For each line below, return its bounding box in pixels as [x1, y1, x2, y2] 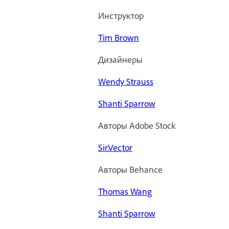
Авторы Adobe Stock [98, 120, 175, 131]
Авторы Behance [98, 164, 163, 175]
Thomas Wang [98, 186, 152, 197]
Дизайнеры [98, 54, 143, 65]
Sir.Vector [98, 142, 132, 153]
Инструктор [98, 10, 144, 21]
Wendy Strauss [98, 76, 153, 87]
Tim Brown [98, 32, 139, 43]
